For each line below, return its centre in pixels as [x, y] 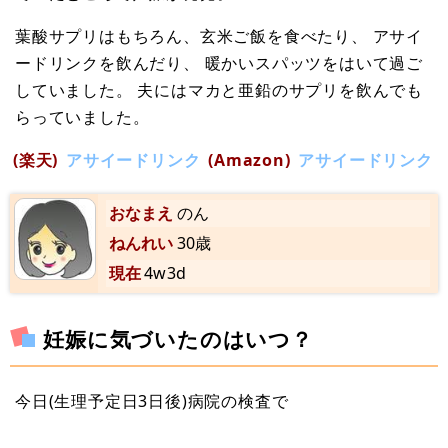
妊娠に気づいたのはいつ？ [178, 338]
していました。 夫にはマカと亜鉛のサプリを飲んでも [219, 89]
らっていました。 [82, 116]
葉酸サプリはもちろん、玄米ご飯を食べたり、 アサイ [219, 35]
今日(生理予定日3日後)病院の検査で [152, 400]
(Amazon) [249, 159]
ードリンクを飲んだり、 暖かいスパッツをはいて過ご [219, 62]
